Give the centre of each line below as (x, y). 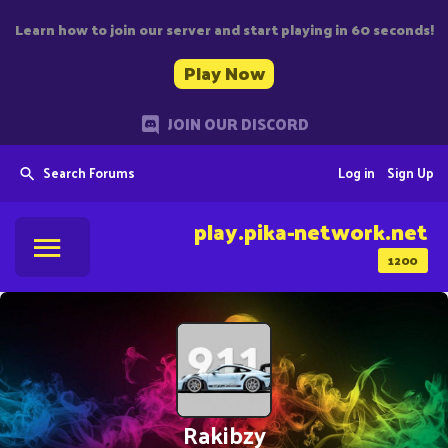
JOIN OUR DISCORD (238, 123)
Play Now (224, 72)
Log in (356, 172)
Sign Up (410, 172)
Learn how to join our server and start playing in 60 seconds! (224, 29)
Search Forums (89, 172)
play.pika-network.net (311, 231)
